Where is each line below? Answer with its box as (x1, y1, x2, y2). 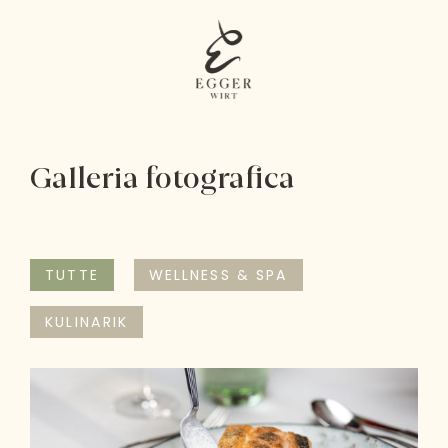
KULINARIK (45, 311, 129, 332)
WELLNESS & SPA (148, 264, 289, 285)
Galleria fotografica (30, 165, 296, 195)
